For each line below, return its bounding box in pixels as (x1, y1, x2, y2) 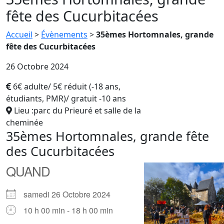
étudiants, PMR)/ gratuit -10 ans (6, 92, 126, 104)
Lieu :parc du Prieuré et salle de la (14, 104, 141, 116)
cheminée (6, 116, 43, 128)
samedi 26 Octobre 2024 (23, 188, 118, 200)
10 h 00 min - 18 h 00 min (23, 204, 113, 216)
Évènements (41, 28, 87, 40)
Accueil (6, 28, 32, 40)
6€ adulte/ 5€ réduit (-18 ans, (13, 80, 120, 92)
